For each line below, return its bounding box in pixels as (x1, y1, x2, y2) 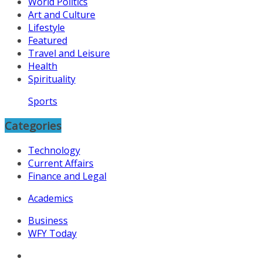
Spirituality (28, 72, 75, 85)
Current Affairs (28, 157, 94, 170)
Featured (28, 33, 67, 47)
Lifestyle (28, 20, 65, 34)
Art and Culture (28, 8, 95, 21)
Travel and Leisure (28, 46, 110, 60)
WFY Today (28, 227, 77, 240)
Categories (5, 118, 61, 133)
